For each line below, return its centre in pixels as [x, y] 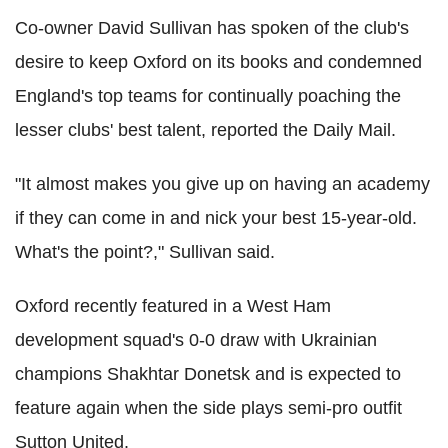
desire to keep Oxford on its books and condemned [218, 61]
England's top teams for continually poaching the [208, 95]
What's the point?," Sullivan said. [145, 251]
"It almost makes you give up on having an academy [222, 183]
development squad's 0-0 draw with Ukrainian [196, 339]
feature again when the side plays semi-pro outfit [208, 407]
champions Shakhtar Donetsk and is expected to [208, 373]
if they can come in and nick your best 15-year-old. [216, 217]
